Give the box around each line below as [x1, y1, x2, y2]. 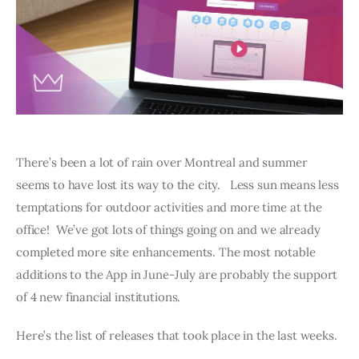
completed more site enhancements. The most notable [16, 244, 319, 260]
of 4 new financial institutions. [16, 289, 187, 305]
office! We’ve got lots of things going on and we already [16, 222, 324, 238]
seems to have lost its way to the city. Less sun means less [16, 177, 342, 193]
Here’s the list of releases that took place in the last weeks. [16, 327, 337, 343]
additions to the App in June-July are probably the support [16, 267, 341, 283]
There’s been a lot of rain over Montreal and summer [16, 155, 311, 171]
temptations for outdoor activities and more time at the [16, 200, 325, 216]
